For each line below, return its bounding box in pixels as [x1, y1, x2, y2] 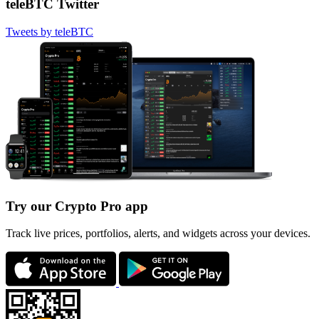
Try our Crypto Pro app [6, 198, 148, 214]
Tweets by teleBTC [6, 25, 93, 38]
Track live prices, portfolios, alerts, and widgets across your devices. [6, 227, 310, 240]
